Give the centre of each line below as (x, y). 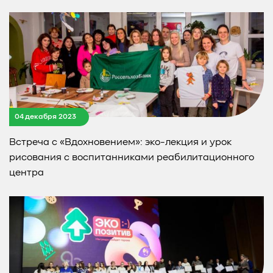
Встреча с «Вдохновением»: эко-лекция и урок (120, 143)
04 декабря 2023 (45, 117)
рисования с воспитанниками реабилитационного (132, 158)
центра (27, 173)
